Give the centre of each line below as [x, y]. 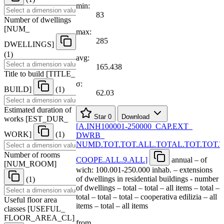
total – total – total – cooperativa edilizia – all [146, 196]
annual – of [189, 159]
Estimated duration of [38, 109]
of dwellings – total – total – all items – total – [148, 187]
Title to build [24, 73]
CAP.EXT [172, 126]
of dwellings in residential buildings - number [147, 178]
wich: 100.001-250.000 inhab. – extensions [144, 169]
